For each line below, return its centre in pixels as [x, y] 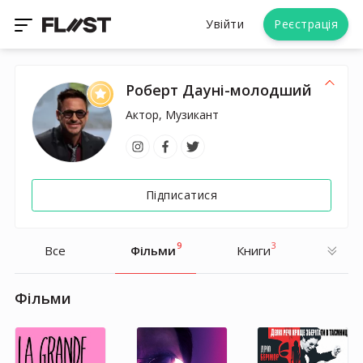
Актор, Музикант [172, 115]
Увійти [225, 24]
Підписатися [181, 195]
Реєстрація [306, 24]
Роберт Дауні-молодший [219, 90]
